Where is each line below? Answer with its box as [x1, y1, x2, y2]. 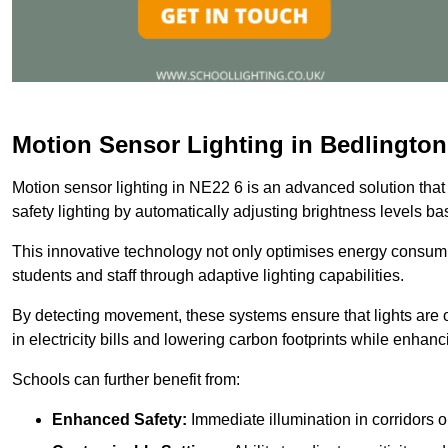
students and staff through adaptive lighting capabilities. [12, 266, 404, 284]
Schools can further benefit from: [12, 370, 240, 388]
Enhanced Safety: [52, 410, 187, 428]
